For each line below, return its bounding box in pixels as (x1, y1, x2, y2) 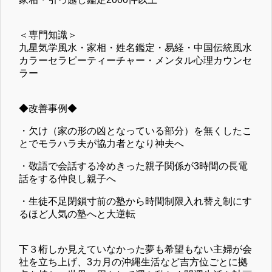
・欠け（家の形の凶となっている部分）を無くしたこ (19, 125, 252, 136)
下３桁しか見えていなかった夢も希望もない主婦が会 (19, 243, 252, 254)
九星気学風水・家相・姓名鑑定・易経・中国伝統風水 (19, 42, 252, 53)
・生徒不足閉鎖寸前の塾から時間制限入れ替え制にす (19, 195, 252, 206)
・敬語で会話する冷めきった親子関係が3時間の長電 (19, 160, 248, 171)
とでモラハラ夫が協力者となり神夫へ (19, 138, 184, 149)
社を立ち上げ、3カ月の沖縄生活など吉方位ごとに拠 (19, 256, 248, 267)
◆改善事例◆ (19, 103, 77, 114)
